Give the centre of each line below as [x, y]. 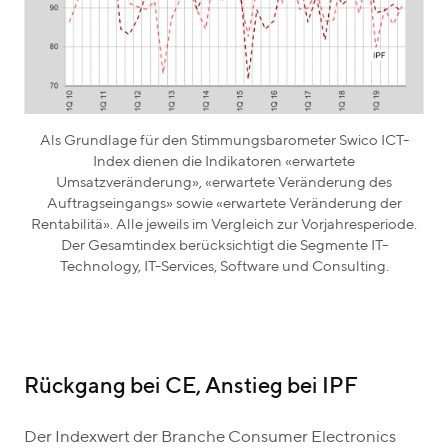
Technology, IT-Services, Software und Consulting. [224, 267]
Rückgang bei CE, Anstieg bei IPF [191, 387]
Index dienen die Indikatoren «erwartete [224, 162]
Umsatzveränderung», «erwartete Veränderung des [224, 183]
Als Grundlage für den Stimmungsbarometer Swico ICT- [224, 141]
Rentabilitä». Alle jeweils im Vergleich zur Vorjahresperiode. [224, 225]
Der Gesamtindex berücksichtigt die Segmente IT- [224, 246]
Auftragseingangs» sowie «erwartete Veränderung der [224, 204]
